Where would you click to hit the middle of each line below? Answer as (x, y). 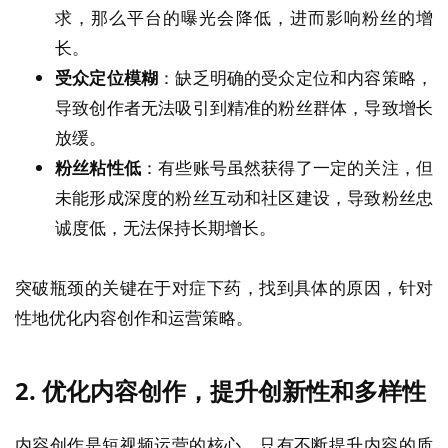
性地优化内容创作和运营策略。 (134, 318)
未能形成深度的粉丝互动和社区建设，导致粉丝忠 (244, 197)
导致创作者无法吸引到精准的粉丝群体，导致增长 (244, 107)
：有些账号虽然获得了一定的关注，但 (287, 167)
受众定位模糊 (107, 77)
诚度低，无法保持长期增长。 (165, 227)
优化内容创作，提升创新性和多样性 (234, 391)
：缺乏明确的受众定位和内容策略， (296, 77)
